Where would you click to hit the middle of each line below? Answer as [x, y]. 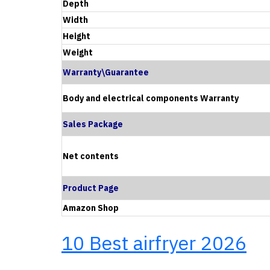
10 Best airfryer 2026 [154, 243]
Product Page [91, 188]
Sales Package [93, 124]
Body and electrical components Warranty [151, 98]
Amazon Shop [91, 208]
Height [77, 36]
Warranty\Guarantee [106, 72]
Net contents [91, 156]
